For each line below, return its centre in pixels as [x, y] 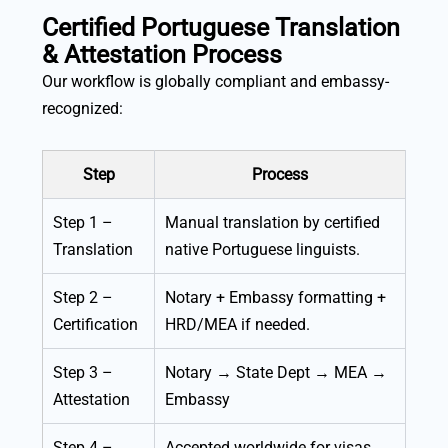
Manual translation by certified [272, 223]
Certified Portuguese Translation [221, 28]
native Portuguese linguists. [262, 250]
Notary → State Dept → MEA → [276, 373]
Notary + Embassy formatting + [275, 298]
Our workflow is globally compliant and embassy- [215, 82]
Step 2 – [83, 298]
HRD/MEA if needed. [237, 325]
